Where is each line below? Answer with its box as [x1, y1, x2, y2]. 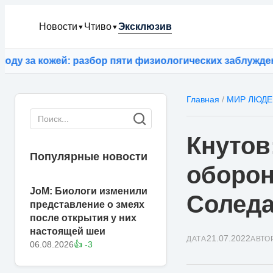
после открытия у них [30, 213, 136, 223]
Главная [186, 94, 219, 104]
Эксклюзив [118, 21, 172, 32]
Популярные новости [30, 151, 147, 163]
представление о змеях [30, 199, 144, 210]
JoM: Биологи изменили [30, 186, 147, 196]
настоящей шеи [30, 226, 105, 236]
